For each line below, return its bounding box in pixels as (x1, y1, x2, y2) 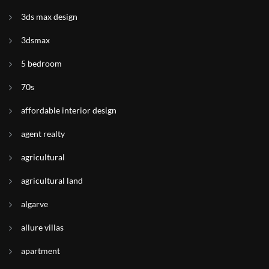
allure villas (21, 222, 64, 232)
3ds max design (21, 11, 77, 22)
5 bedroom (21, 58, 62, 68)
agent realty (21, 128, 65, 139)
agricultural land (21, 175, 83, 186)
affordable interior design (21, 105, 116, 115)
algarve (21, 199, 48, 209)
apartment (21, 246, 60, 256)
